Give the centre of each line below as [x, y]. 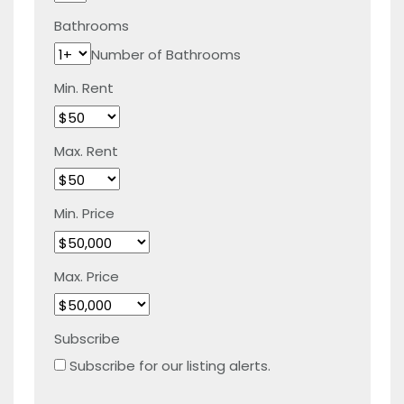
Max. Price [87, 276]
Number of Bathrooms [166, 55]
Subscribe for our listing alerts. [170, 365]
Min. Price [84, 213]
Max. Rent [86, 151]
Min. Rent [84, 88]
